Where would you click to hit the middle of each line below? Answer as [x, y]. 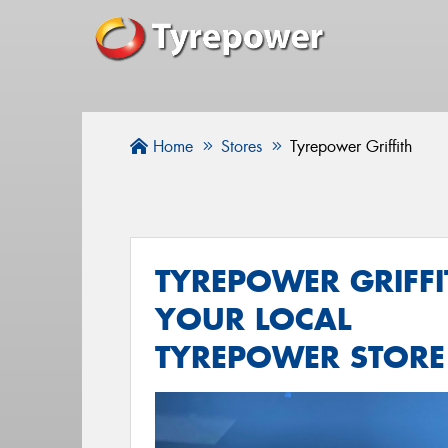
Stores [242, 146]
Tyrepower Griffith [351, 146]
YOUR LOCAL [253, 319]
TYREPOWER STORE [300, 357]
